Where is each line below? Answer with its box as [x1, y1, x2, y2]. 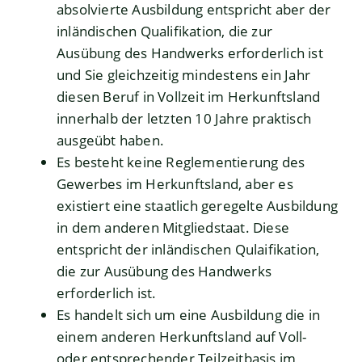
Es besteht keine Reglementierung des [57, 153, 305, 172]
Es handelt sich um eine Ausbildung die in [57, 305, 321, 325]
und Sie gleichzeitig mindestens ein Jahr [57, 65, 311, 85]
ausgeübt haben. [57, 131, 164, 150]
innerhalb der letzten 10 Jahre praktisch [57, 109, 312, 128]
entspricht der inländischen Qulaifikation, [57, 240, 320, 259]
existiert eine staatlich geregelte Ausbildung [57, 196, 339, 216]
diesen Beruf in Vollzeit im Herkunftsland [57, 87, 321, 107]
